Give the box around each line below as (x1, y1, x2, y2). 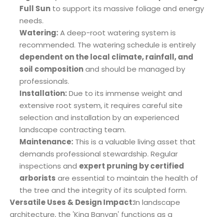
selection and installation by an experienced (19, 112, 179, 123)
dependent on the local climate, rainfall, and (19, 52, 193, 62)
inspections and (19, 161, 79, 171)
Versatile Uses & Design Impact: (10, 197, 134, 208)
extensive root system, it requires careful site (19, 100, 183, 111)
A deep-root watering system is (58, 28, 176, 38)
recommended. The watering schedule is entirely (19, 40, 196, 50)
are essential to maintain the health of (56, 173, 198, 184)
